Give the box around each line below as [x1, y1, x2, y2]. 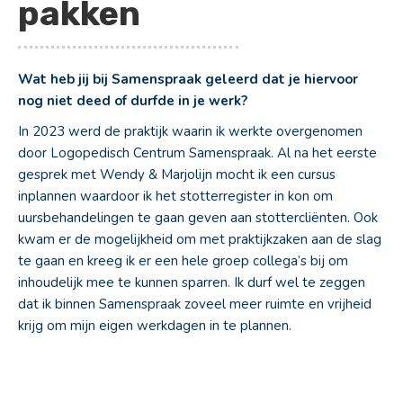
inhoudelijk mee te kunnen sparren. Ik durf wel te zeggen [18, 273, 365, 291]
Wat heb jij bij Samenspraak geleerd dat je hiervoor [18, 70, 358, 88]
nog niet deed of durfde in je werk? [18, 92, 247, 110]
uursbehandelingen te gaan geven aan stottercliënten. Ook [18, 209, 378, 227]
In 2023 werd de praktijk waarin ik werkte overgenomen [18, 122, 363, 140]
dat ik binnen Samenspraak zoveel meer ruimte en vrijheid [18, 295, 372, 313]
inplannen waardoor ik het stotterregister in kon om [18, 187, 333, 205]
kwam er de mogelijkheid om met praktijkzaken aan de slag [18, 230, 381, 248]
